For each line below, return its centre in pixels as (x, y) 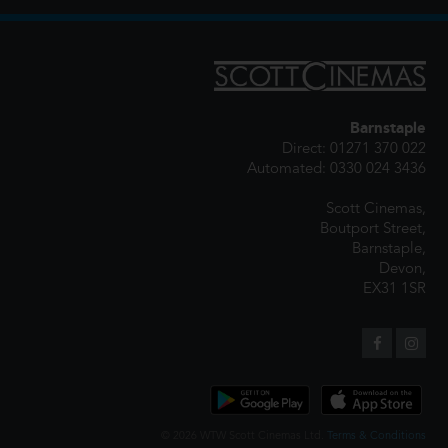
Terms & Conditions (376, 436)
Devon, (402, 269)
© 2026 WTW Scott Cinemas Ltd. (244, 436)
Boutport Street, (373, 229)
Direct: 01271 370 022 (354, 149)
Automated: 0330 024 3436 (336, 169)
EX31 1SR (394, 289)
